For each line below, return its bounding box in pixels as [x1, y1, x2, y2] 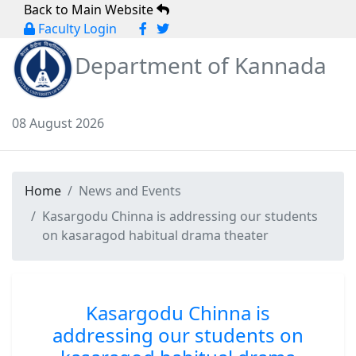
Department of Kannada [75, 50, 327, 80]
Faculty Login [35, 20, 117, 37]
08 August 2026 [12, 114, 104, 132]
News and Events [79, 182, 181, 199]
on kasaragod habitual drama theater [42, 226, 269, 244]
